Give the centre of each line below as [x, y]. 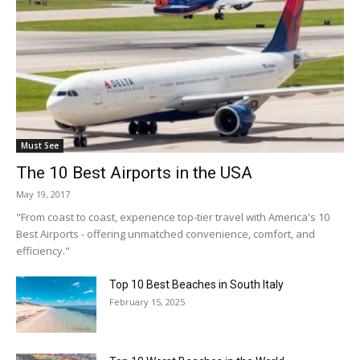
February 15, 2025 [147, 301]
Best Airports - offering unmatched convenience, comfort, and [166, 233]
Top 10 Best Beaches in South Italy [196, 284]
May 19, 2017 [43, 194]
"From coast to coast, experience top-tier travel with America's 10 [173, 217]
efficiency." [43, 250]
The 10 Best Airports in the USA [134, 172]
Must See [40, 145]
